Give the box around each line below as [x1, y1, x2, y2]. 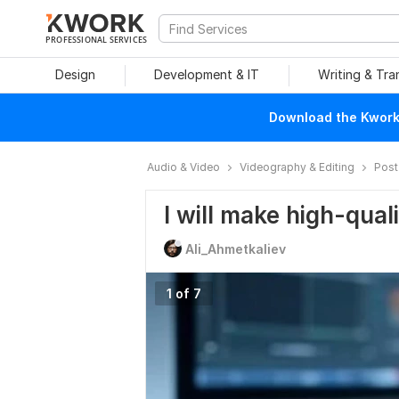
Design [54, 67, 95, 82]
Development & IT [154, 67, 259, 82]
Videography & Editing [240, 160, 354, 174]
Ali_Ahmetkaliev [185, 241, 286, 256]
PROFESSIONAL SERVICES [45, 34, 148, 45]
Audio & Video [147, 160, 220, 174]
